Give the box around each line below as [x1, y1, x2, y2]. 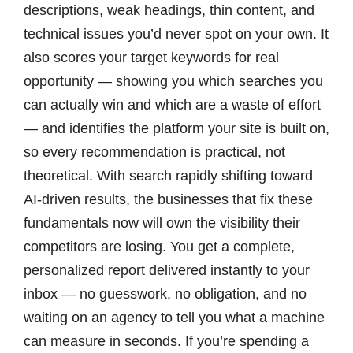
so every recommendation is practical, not [23, 144, 285, 161]
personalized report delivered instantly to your [23, 262, 310, 279]
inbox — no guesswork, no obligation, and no [23, 286, 307, 303]
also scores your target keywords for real [23, 50, 279, 66]
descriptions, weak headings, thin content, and [23, 2, 314, 19]
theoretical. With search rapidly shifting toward [23, 168, 313, 184]
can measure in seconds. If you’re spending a [23, 333, 309, 350]
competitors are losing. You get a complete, [23, 239, 295, 255]
